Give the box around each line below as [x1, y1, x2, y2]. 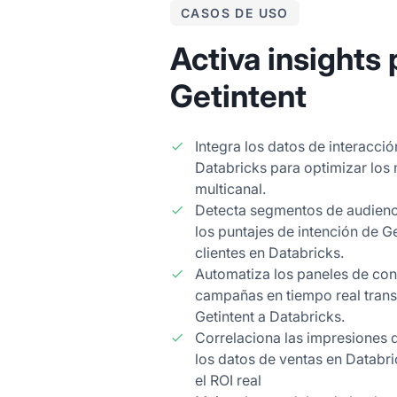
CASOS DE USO [181, 4, 289, 20]
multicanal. [195, 179, 266, 198]
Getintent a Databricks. [195, 307, 345, 325]
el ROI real [195, 370, 261, 389]
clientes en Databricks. [195, 243, 344, 261]
